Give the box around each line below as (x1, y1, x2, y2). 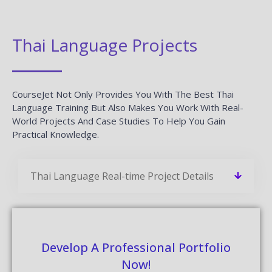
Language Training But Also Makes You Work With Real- (12, 101, 243, 114)
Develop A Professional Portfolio (41, 239, 231, 256)
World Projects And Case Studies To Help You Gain (12, 114, 225, 127)
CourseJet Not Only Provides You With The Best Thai (12, 87, 234, 100)
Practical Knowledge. (12, 127, 99, 140)
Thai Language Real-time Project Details (30, 169, 214, 183)
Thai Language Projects (12, 33, 197, 56)
